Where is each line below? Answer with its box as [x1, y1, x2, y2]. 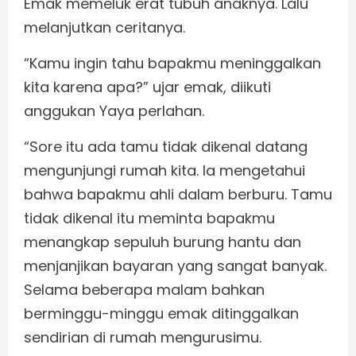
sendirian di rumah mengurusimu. [24, 327, 261, 348]
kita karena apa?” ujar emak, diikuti [24, 77, 271, 98]
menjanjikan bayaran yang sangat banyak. [24, 256, 327, 277]
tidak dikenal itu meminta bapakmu [24, 208, 275, 229]
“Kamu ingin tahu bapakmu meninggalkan [24, 53, 321, 74]
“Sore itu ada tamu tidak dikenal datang [24, 137, 308, 157]
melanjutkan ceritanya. [24, 17, 185, 38]
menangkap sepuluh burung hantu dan [24, 232, 301, 253]
